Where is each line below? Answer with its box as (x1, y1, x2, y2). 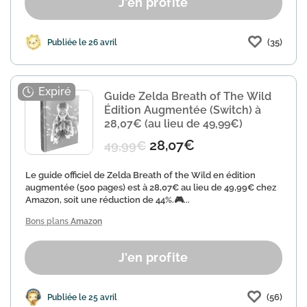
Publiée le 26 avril (47, 37, 117, 47)
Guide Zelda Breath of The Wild (104, 90, 271, 103)
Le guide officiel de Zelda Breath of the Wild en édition (25, 170, 256, 180)
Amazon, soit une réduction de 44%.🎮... (25, 195, 190, 205)
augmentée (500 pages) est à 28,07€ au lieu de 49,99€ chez (25, 182, 276, 193)
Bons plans (25, 217, 71, 226)
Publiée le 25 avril (47, 292, 117, 302)
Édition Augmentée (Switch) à (104, 103, 261, 116)
